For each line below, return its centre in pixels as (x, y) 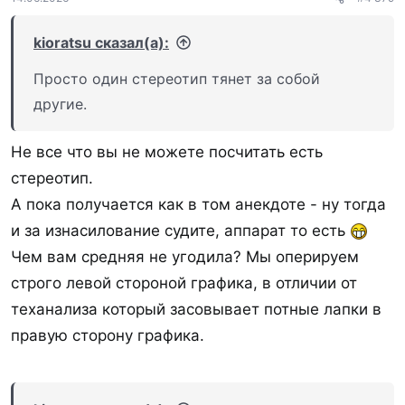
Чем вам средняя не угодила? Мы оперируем (185, 256)
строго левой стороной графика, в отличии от (184, 283)
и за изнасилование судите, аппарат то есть (180, 230)
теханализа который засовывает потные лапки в (196, 309)
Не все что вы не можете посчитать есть (167, 151)
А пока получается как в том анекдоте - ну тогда (198, 204)
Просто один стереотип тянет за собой (177, 79)
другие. (60, 104)
